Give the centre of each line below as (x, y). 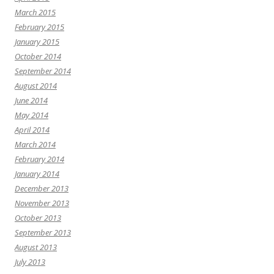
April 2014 (32, 130)
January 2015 (37, 42)
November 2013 (42, 203)
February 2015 (39, 27)
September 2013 (43, 233)
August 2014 (36, 86)
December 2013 (42, 189)
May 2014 (31, 115)
